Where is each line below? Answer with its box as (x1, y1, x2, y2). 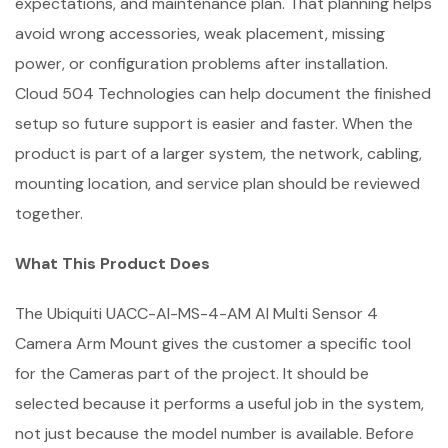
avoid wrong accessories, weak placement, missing (15, 23, 385, 44)
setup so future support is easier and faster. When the (15, 113, 413, 134)
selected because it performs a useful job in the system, (15, 393, 424, 414)
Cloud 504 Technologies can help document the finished (15, 83, 431, 104)
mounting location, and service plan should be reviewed (15, 173, 420, 194)
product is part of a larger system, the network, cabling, (15, 143, 422, 164)
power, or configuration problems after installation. (15, 53, 388, 74)
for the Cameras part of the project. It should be (15, 363, 369, 384)
